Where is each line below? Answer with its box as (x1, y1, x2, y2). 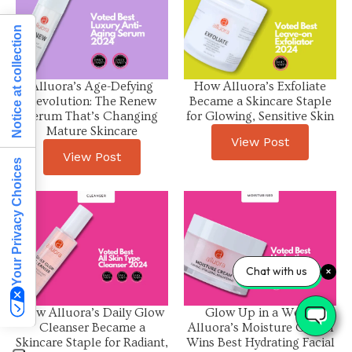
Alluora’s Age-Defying (31, 79, 153, 94)
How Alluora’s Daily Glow (20, 305, 164, 320)
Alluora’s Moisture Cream (187, 320, 333, 335)
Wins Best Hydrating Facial (185, 335, 335, 350)
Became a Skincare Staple (189, 94, 332, 109)
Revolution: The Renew (27, 94, 156, 109)
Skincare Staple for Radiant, (16, 335, 168, 350)
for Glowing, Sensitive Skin (186, 109, 334, 124)
